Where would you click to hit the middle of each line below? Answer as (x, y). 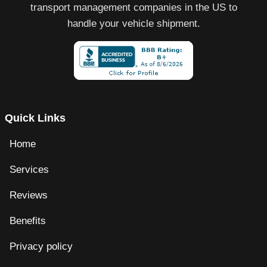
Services (29, 169)
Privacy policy (41, 246)
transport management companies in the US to (133, 8)
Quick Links (35, 118)
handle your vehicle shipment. (133, 24)
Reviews (29, 195)
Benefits (28, 221)
